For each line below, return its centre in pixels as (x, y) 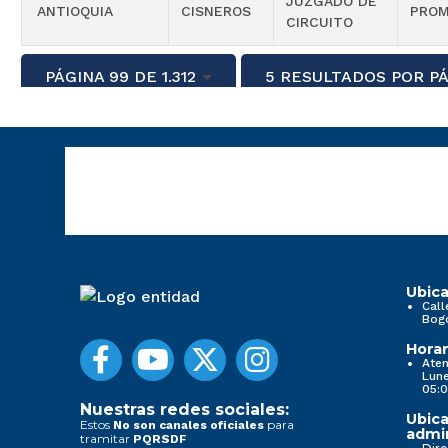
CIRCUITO (319, 22)
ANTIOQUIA (75, 11)
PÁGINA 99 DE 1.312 (120, 76)
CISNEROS (216, 11)
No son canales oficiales (188, 425)
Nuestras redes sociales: (184, 410)
